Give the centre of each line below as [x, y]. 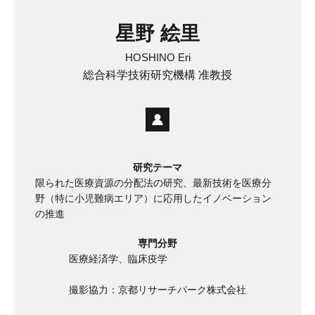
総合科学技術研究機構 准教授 [157, 75]
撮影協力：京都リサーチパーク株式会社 [157, 289]
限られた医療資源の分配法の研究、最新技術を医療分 [153, 182]
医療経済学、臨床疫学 [118, 258]
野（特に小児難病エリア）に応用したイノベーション [153, 198]
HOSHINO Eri [157, 57]
